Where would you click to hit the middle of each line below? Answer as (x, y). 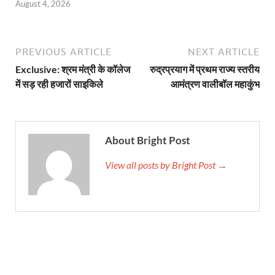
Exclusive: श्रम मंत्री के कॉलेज (73, 69)
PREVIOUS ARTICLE (64, 52)
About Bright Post (148, 141)
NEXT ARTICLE (224, 52)
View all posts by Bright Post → (166, 165)
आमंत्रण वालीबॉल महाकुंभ (215, 84)
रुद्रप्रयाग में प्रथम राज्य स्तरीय (205, 69)
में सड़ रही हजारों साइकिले (59, 84)
